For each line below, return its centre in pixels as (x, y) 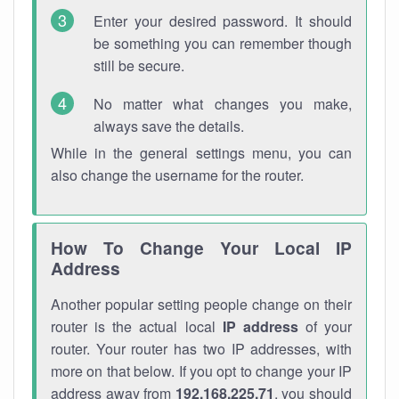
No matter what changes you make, (223, 104)
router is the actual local (137, 326)
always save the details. (169, 126)
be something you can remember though (223, 43)
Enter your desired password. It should (223, 21)
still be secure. (139, 65)
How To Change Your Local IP (201, 248)
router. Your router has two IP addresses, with (201, 349)
